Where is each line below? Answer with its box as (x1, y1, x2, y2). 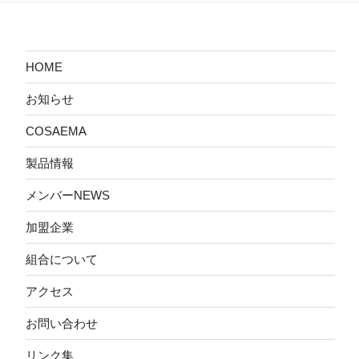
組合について (26, 252, 98, 266)
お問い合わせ (26, 316, 98, 330)
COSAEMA (26, 123, 87, 138)
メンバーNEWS (26, 188, 110, 202)
